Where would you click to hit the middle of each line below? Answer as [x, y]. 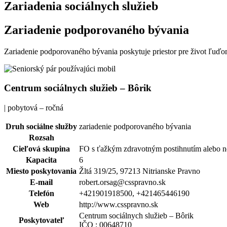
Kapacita [41, 160]
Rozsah [41, 138]
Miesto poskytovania [41, 171]
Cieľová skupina [41, 149]
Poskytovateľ [41, 220]
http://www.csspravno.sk [119, 205]
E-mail [41, 182]
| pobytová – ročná [34, 108]
